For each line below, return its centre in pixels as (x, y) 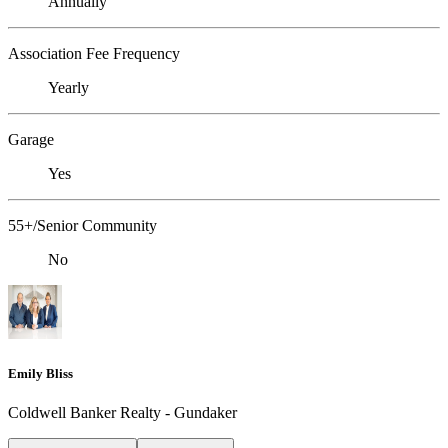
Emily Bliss (40, 373)
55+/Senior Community (82, 226)
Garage (31, 140)
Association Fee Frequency (94, 54)
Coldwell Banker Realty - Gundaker (122, 412)
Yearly (68, 88)
